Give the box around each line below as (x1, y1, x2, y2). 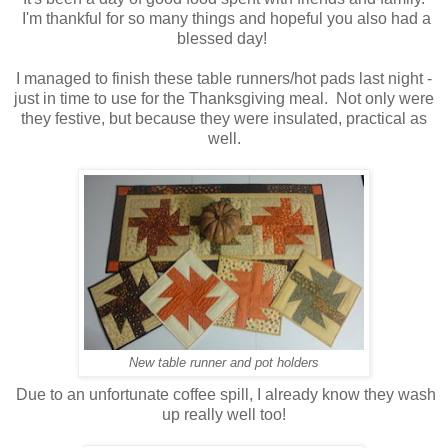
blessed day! (177, 29, 271, 47)
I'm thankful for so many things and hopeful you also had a (17, 9, 431, 27)
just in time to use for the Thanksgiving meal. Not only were (14, 89, 434, 107)
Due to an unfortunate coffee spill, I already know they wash (12, 385, 436, 403)
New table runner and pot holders (129, 354, 319, 370)
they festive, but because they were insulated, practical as (21, 109, 427, 127)
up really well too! (162, 405, 286, 423)
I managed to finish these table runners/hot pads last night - (16, 69, 432, 87)
